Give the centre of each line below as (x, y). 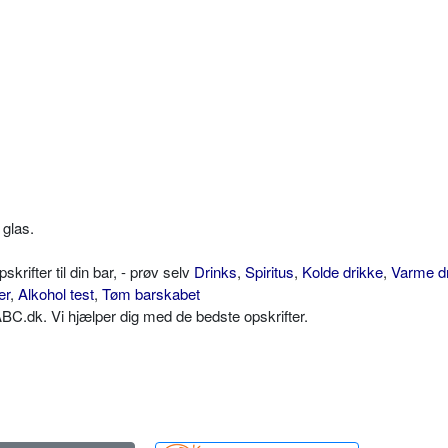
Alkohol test (56, 294)
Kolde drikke (342, 272)
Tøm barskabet (151, 294)
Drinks (215, 272)
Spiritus (269, 272)
